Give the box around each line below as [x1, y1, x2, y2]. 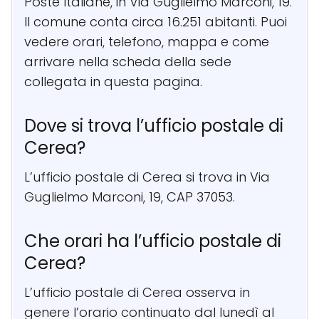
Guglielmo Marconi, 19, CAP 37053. [24, 187, 235, 206]
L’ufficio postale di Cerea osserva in [24, 283, 250, 301]
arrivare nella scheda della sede [24, 52, 231, 70]
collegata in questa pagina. [24, 72, 202, 90]
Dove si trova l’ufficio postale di [24, 113, 283, 137]
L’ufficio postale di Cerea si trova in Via [24, 167, 270, 186]
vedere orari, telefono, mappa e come [24, 32, 269, 51]
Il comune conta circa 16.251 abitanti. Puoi [24, 12, 287, 31]
